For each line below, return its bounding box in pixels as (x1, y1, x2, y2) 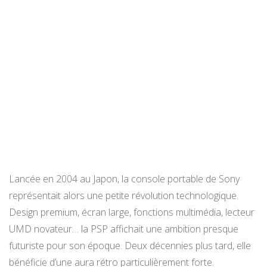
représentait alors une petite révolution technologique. (9, 188, 238, 202)
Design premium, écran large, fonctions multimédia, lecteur (9, 205, 254, 219)
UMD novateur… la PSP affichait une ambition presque (9, 222, 238, 235)
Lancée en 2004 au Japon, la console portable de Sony (9, 172, 240, 185)
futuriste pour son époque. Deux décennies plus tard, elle (9, 238, 251, 252)
